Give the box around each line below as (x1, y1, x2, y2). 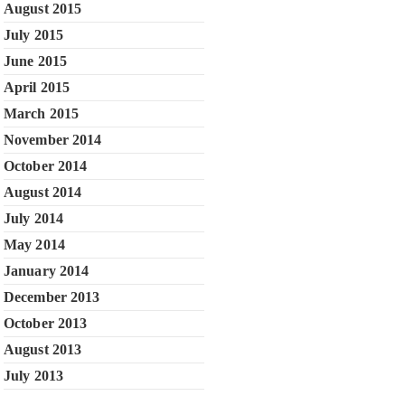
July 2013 (4, 368, 63, 383)
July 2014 (4, 211, 63, 226)
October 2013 (4, 316, 88, 331)
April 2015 (4, 80, 70, 95)
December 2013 (4, 289, 100, 305)
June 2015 (4, 53, 67, 69)
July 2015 (4, 27, 63, 42)
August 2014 (4, 184, 82, 200)
